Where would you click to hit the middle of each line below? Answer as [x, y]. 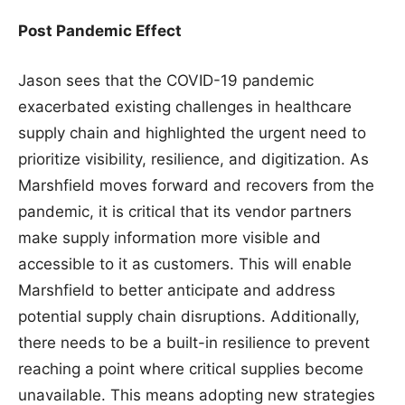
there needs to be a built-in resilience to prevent [194, 342]
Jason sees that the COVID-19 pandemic [166, 80]
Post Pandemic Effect [100, 30]
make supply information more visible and [170, 237]
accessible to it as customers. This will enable [185, 264]
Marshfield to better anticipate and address [177, 290]
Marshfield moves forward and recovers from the [196, 185]
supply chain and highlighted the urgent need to [192, 132]
